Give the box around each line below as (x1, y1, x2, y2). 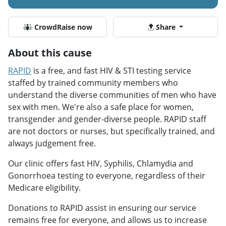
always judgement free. (8, 137, 96, 149)
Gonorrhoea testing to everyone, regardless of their (8, 169, 205, 181)
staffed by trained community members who (8, 77, 178, 88)
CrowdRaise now (32, 22, 92, 32)
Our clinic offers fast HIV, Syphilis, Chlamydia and (8, 157, 193, 169)
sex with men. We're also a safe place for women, (8, 101, 194, 112)
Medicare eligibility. (8, 182, 81, 193)
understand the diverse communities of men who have (8, 89, 216, 100)
